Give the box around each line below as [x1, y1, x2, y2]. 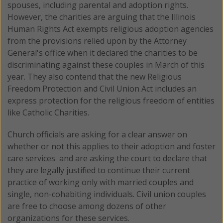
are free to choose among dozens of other [7, 200, 166, 212]
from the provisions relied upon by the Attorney [7, 35, 187, 46]
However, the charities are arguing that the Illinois [7, 11, 196, 22]
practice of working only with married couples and [7, 176, 194, 188]
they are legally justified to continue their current [7, 164, 190, 176]
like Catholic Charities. [7, 107, 89, 118]
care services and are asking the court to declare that [7, 152, 207, 164]
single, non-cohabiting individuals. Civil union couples [7, 188, 206, 200]
